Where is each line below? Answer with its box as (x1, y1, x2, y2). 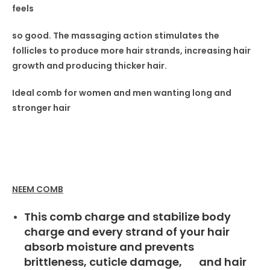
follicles (12, 45, 49, 57)
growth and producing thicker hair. (12, 60, 167, 72)
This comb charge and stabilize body (24, 209, 231, 224)
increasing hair (183, 45, 251, 57)
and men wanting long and (113, 87, 231, 99)
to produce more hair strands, (49, 45, 183, 57)
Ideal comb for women (12, 87, 113, 99)
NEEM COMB (12, 183, 63, 195)
